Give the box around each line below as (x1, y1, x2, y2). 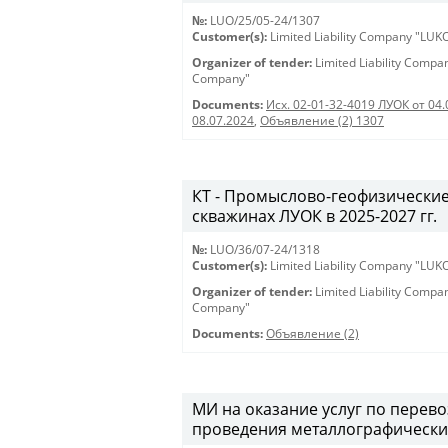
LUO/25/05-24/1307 (210, 13, 320, 28)
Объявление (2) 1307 (260, 113, 384, 128)
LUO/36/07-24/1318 (210, 242, 320, 257)
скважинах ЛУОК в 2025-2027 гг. (192, 205, 437, 227)
